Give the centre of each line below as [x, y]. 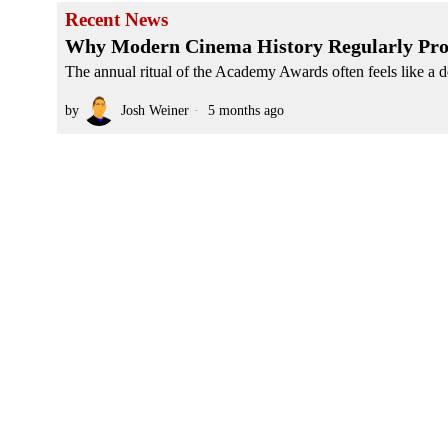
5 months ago [244, 110]
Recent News [116, 19]
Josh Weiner [155, 110]
